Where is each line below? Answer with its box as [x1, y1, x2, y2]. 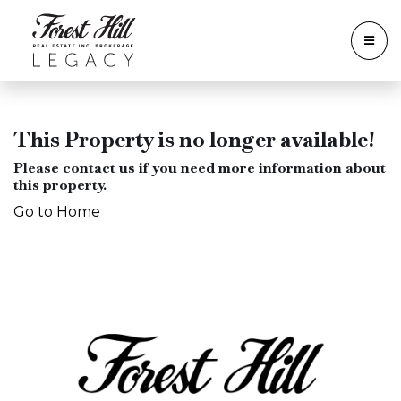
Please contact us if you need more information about [13, 158, 386, 177]
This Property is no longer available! [13, 125, 374, 153]
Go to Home [13, 203, 100, 220]
